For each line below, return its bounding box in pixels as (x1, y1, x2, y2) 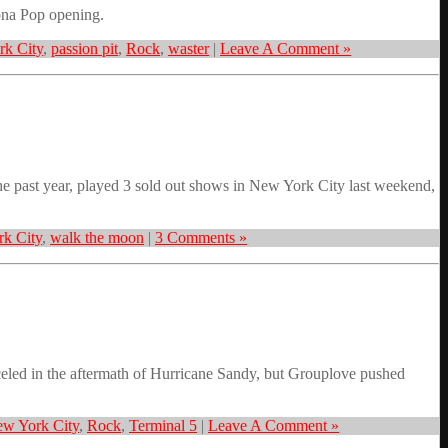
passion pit (51, 39, 118, 57)
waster (168, 39, 209, 57)
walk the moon (50, 228, 144, 246)
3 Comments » (155, 228, 247, 246)
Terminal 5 (129, 417, 197, 435)
